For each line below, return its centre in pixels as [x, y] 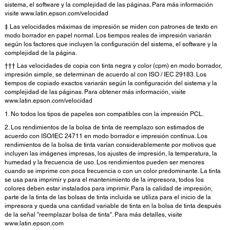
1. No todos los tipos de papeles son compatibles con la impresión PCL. [104, 114]
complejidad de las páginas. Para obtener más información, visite [95, 92]
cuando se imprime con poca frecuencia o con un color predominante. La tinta [113, 171]
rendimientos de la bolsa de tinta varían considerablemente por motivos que [110, 145]
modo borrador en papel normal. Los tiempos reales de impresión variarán [108, 35]
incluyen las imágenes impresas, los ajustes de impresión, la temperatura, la [111, 153]
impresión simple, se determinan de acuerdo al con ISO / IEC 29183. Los [106, 75]
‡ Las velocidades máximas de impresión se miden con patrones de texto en [111, 26]
